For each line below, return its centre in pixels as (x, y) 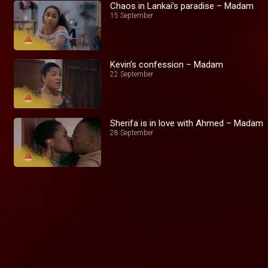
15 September (132, 16)
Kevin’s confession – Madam (167, 64)
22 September (132, 74)
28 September (132, 133)
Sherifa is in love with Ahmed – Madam (187, 123)
